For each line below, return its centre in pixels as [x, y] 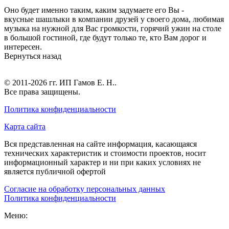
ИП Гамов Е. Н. [87, 82]
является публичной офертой [55, 171]
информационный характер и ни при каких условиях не [102, 162]
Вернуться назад [33, 56]
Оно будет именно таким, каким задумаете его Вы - [94, 10]
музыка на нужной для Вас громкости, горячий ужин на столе [113, 28]
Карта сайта [25, 126]
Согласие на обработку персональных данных [85, 189]
